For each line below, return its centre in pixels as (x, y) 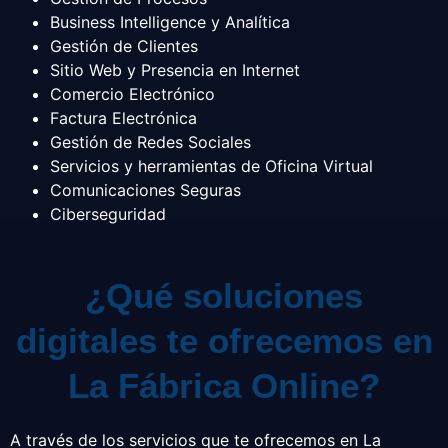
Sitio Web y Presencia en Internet (175, 69)
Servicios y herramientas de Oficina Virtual (211, 165)
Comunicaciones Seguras (145, 189)
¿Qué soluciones (224, 295)
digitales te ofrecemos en (224, 340)
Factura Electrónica (123, 117)
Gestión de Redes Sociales (150, 141)
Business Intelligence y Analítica (172, 21)
